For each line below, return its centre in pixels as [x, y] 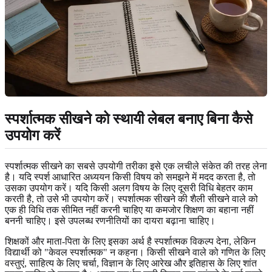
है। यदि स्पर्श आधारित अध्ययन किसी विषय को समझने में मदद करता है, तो [130, 177]
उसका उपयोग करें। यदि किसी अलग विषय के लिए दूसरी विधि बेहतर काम [129, 188]
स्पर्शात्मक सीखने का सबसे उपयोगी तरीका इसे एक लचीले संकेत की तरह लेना [136, 166]
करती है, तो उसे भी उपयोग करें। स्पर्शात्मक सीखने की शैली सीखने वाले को [131, 199]
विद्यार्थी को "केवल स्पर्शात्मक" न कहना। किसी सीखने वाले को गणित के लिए [135, 252]
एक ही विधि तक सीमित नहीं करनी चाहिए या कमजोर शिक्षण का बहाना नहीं [129, 209]
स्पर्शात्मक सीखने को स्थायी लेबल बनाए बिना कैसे [129, 119]
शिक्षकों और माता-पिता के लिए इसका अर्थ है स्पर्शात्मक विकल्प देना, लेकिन [130, 241]
